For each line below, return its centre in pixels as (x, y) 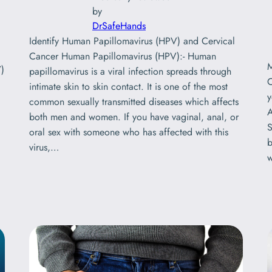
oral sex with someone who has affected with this (129, 132)
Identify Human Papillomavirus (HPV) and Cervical (132, 41)
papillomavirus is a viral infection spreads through (130, 72)
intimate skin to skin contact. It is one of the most (128, 87)
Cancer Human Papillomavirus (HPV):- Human (123, 56)
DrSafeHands (119, 26)
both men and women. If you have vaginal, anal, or (134, 117)
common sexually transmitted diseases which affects (134, 102)
